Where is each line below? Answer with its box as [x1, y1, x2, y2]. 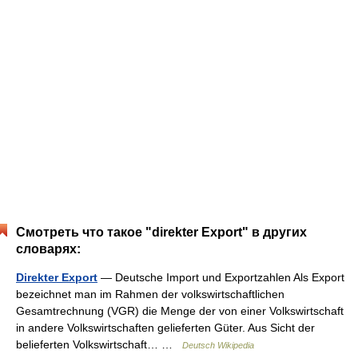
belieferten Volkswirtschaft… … [16, 338, 182, 351]
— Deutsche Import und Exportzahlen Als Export [97, 271, 344, 284]
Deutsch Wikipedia [182, 340, 254, 350]
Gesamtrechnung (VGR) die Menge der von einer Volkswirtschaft [16, 304, 344, 317]
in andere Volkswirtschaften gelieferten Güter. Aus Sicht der [16, 321, 315, 334]
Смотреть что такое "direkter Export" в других [16, 225, 307, 239]
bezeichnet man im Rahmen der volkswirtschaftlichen [16, 288, 284, 300]
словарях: [16, 242, 81, 256]
